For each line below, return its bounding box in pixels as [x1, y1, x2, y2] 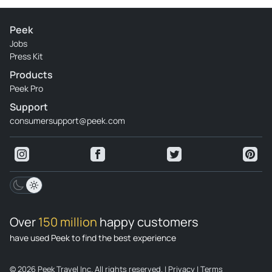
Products [10, 68, 53, 82]
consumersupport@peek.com [10, 115, 125, 127]
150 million [38, 214, 100, 231]
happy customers [100, 214, 201, 231]
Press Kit [10, 50, 43, 63]
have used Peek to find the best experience [10, 232, 176, 244]
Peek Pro [10, 83, 43, 95]
